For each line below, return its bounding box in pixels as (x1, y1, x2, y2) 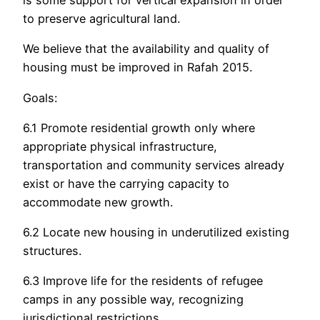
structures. (23, 244, 81, 259)
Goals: (23, 90, 57, 105)
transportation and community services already (23, 157, 284, 172)
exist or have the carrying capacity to (23, 176, 229, 191)
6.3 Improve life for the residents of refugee (23, 274, 263, 289)
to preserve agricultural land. (23, 11, 180, 26)
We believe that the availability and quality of (23, 41, 269, 56)
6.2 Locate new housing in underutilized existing (23, 225, 289, 240)
